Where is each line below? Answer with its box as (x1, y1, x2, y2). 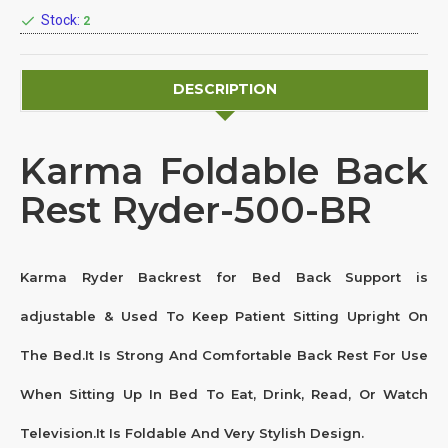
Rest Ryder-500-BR (20, 187, 372, 232)
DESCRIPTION (172, 80, 277, 99)
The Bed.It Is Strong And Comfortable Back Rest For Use (20, 346, 428, 363)
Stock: (41, 12, 80, 29)
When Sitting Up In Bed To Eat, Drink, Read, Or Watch (20, 385, 428, 402)
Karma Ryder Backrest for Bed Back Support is (20, 268, 428, 285)
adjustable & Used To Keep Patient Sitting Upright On (20, 307, 428, 324)
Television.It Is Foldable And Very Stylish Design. (20, 424, 368, 441)
